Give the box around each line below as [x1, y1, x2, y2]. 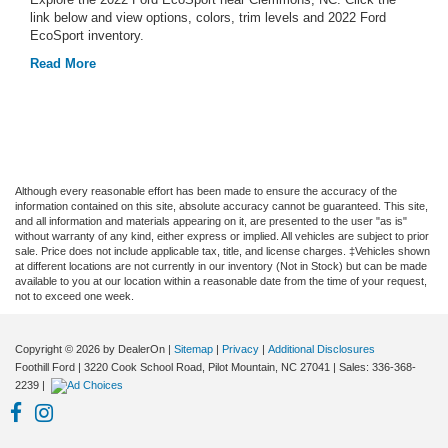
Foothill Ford [15, 360, 75, 373]
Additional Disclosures [268, 342, 375, 355]
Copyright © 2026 [15, 342, 103, 355]
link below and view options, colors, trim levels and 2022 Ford [30, 9, 386, 25]
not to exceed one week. [15, 289, 134, 302]
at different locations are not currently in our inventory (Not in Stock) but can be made [15, 259, 427, 272]
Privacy [222, 342, 259, 355]
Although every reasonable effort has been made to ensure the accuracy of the [15, 184, 397, 197]
